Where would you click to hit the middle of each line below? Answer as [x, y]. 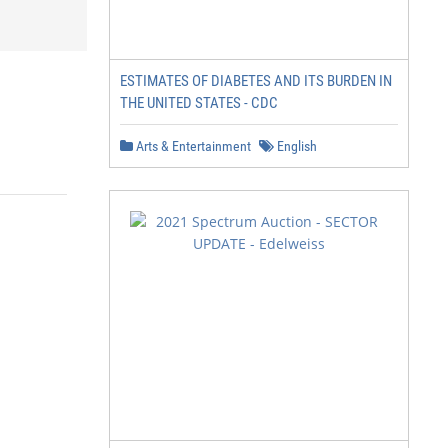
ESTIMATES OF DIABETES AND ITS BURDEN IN [256, 81]
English [295, 146]
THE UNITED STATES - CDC [199, 103]
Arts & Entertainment [192, 146]
